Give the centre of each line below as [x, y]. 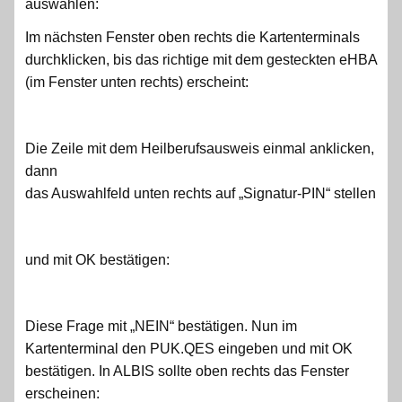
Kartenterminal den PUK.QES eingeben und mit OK [189, 348]
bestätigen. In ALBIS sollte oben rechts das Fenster [187, 371]
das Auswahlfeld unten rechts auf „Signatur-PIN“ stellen [201, 193]
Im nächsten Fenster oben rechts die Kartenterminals [192, 37]
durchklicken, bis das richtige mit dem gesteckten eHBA [201, 59]
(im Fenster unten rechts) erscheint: [137, 82]
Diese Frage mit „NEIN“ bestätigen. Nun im [161, 326]
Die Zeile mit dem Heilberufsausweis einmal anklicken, [200, 148]
